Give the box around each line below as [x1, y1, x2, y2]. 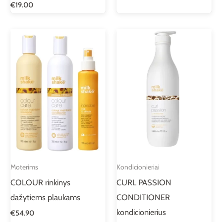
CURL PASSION [116, 177, 171, 187]
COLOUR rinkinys [10, 177, 70, 187]
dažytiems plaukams [10, 192, 80, 202]
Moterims [10, 163, 38, 171]
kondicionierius [116, 207, 166, 217]
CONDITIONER [116, 192, 170, 202]
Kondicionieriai [116, 163, 160, 171]
